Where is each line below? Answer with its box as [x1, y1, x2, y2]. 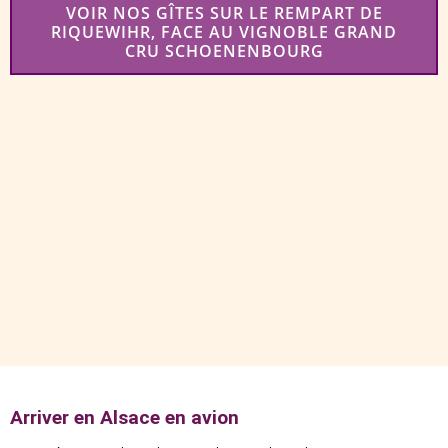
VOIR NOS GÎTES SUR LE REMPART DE [65, 2, 383, 25]
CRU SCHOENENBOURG [124, 40, 324, 63]
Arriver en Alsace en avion [10, 405, 244, 429]
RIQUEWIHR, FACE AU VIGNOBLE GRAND [51, 21, 397, 44]
